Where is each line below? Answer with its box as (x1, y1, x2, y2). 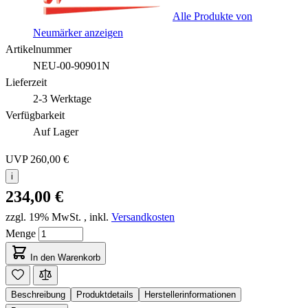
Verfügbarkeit (5, 109, 65, 121)
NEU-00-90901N (33, 59, 110, 71)
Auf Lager (33, 125, 78, 137)
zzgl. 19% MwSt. (5, 210, 81, 223)
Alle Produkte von (173, 10, 252, 22)
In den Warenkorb (30, 252, 100, 263)
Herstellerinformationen (144, 289, 236, 300)
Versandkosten (111, 210, 175, 223)
